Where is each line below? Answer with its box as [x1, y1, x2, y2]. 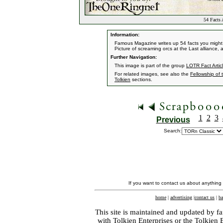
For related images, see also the [114, 71, 190, 77]
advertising [170, 195, 192, 200]
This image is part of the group [114, 63, 186, 68]
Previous [156, 115, 190, 124]
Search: [164, 128, 182, 133]
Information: [109, 32, 139, 37]
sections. [130, 77, 152, 82]
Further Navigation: [109, 54, 157, 60]
